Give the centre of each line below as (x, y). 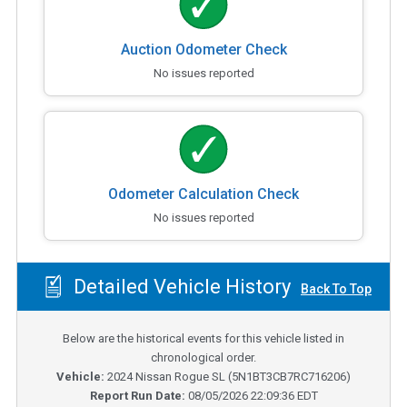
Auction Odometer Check (203, 49)
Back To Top (336, 289)
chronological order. (203, 358)
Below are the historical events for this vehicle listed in (203, 339)
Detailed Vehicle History (179, 287)
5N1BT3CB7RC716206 (289, 377)
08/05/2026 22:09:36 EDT (253, 396)
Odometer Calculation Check (203, 194)
